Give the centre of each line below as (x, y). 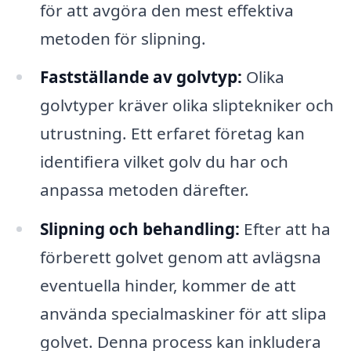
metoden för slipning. (123, 38)
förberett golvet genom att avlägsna (180, 257)
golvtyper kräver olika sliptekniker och (186, 105)
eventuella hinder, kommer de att (168, 286)
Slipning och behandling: (139, 229)
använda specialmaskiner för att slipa (183, 314)
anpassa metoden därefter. (144, 190)
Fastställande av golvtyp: (141, 77)
